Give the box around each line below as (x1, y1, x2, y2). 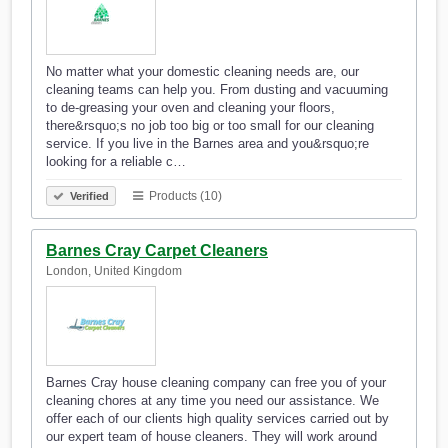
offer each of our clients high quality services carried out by (46, 411, 389, 427)
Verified (67, 190, 109, 203)
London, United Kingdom (46, 264, 182, 279)
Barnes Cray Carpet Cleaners (46, 242, 268, 260)
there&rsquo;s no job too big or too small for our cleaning (46, 118, 374, 134)
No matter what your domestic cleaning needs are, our (46, 64, 359, 80)
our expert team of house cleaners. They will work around (46, 429, 377, 445)
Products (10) (146, 189, 222, 204)
